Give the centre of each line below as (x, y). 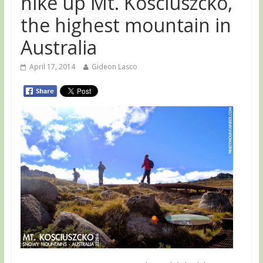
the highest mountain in (126, 25)
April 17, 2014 (52, 67)
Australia (58, 47)
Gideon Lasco (114, 67)
